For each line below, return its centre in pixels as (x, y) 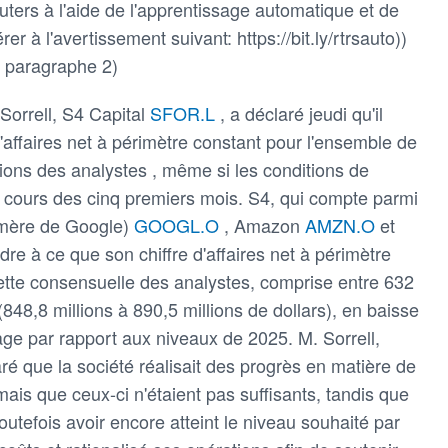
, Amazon (264, 224)
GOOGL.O (179, 224)
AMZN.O (342, 224)
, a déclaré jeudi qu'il (301, 112)
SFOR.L (185, 112)
